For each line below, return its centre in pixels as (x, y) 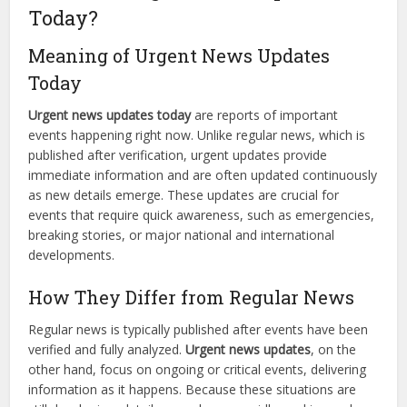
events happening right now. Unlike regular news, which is (197, 135)
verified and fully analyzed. (107, 350)
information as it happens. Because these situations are (193, 390)
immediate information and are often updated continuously (203, 175)
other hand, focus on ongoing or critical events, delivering (198, 370)
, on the (334, 350)
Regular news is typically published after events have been (199, 330)
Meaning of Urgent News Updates (179, 56)
